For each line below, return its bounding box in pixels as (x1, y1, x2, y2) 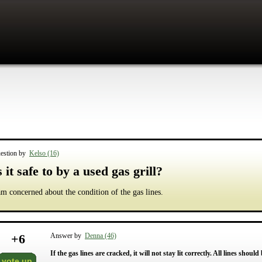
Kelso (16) (29, 149, 59, 157)
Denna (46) (85, 232, 116, 240)
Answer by (50, 232, 85, 240)
